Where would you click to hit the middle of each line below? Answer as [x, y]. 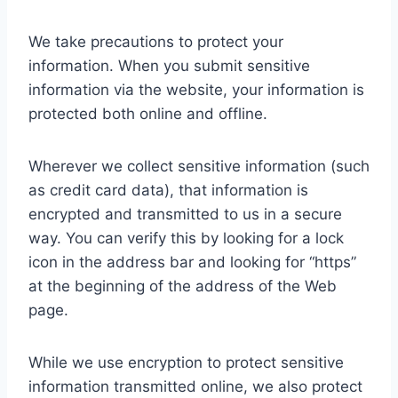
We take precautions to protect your [156, 42]
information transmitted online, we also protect [195, 387]
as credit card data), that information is [168, 191]
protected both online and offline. [148, 114]
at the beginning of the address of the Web [183, 287]
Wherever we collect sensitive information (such [199, 167]
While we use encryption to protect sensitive [186, 363]
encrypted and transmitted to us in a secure [185, 215]
